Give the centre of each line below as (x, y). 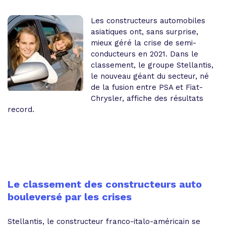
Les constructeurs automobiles (148, 21)
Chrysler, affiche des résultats (147, 98)
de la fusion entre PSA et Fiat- (147, 87)
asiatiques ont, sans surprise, (145, 32)
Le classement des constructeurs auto (105, 184)
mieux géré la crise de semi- (144, 43)
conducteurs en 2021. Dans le (145, 54)
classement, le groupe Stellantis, (152, 65)
